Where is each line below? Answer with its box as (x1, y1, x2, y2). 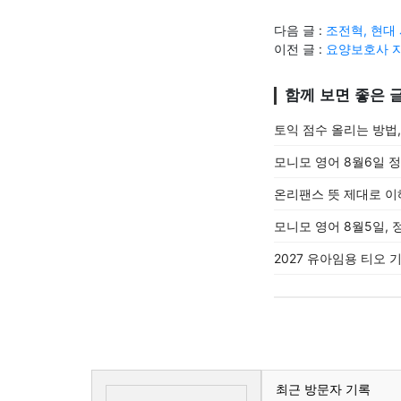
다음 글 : (274, 21, 326, 38)
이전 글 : (274, 40, 326, 56)
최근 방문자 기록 (276, 380, 371, 397)
